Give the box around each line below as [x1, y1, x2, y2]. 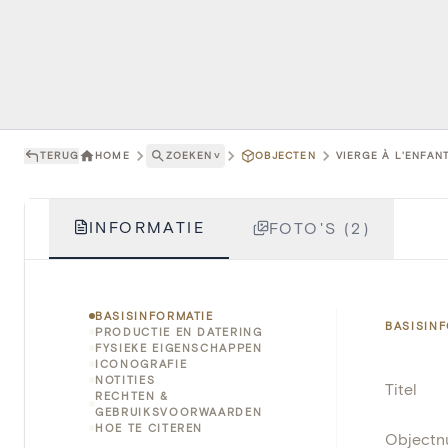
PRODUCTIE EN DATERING [95, 324, 263, 338]
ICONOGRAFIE [95, 356, 188, 370]
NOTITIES [95, 372, 156, 386]
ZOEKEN [165, 149, 212, 162]
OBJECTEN [255, 149, 316, 162]
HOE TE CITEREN [95, 420, 204, 434]
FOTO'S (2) [269, 217, 370, 237]
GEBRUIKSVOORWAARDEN [95, 404, 263, 418]
